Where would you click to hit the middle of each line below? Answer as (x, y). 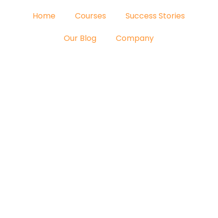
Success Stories (155, 16)
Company (135, 38)
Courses (91, 16)
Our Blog (80, 38)
